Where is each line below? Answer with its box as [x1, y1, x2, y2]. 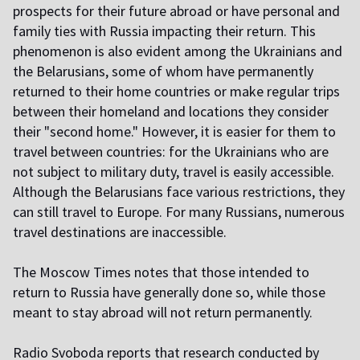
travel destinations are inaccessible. [13, 223, 227, 242]
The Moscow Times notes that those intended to [13, 263, 309, 282]
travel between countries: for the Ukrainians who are [13, 142, 329, 162]
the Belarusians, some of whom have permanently [13, 62, 313, 81]
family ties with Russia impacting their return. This [13, 22, 316, 41]
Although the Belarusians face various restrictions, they [13, 182, 345, 202]
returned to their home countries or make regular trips [13, 82, 340, 101]
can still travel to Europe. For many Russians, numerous [13, 202, 345, 222]
